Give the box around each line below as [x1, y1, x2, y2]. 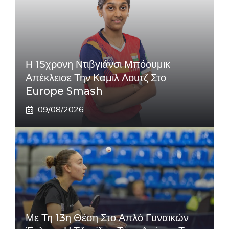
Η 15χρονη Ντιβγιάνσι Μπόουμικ [26, 58, 170, 71]
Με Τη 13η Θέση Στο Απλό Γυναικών [26, 212, 189, 224]
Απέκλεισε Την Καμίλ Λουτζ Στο [26, 72, 166, 84]
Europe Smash [26, 85, 103, 97]
